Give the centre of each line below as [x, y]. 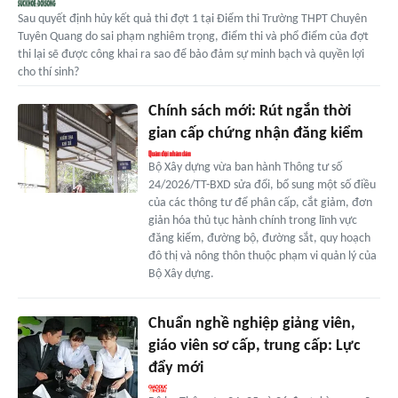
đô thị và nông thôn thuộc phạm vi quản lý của [262, 256]
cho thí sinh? [48, 72]
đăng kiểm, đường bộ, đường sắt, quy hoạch [259, 238]
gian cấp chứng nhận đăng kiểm [255, 133]
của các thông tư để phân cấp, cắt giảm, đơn [260, 203]
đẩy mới [175, 368]
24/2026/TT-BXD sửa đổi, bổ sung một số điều [262, 185]
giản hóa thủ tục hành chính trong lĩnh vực [252, 220]
